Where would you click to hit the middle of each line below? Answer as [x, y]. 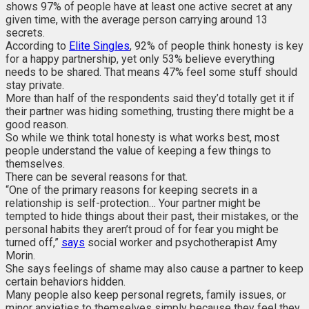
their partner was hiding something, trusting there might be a [150, 112]
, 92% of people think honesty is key [217, 46]
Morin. [20, 256]
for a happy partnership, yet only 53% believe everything [140, 59]
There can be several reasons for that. [97, 177]
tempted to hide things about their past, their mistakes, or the [152, 217]
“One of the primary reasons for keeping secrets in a [131, 190]
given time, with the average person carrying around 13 [137, 20]
